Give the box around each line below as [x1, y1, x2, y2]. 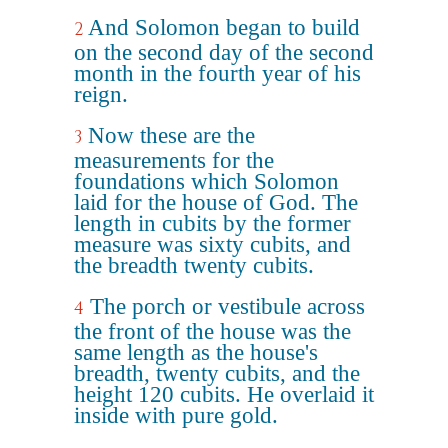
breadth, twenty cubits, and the [74, 361, 360, 386]
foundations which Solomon [74, 169, 339, 194]
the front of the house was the [74, 319, 351, 344]
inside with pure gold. [74, 403, 278, 428]
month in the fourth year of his [74, 61, 361, 86]
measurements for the [74, 148, 274, 173]
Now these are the [88, 123, 255, 148]
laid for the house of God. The [74, 190, 358, 215]
